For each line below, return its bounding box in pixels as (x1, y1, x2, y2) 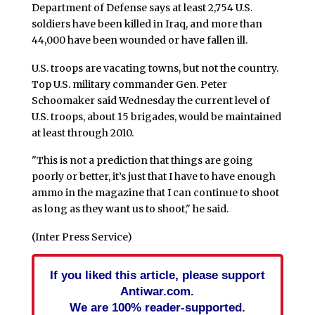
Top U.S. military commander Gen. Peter (31, 77, 227, 91)
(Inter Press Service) (31, 231, 132, 244)
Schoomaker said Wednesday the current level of (31, 94, 270, 107)
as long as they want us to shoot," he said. (31, 202, 229, 216)
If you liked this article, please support (49, 268, 265, 283)
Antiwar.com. (120, 284, 195, 299)
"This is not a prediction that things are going (31, 154, 253, 167)
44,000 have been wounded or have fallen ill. (31, 33, 247, 46)
